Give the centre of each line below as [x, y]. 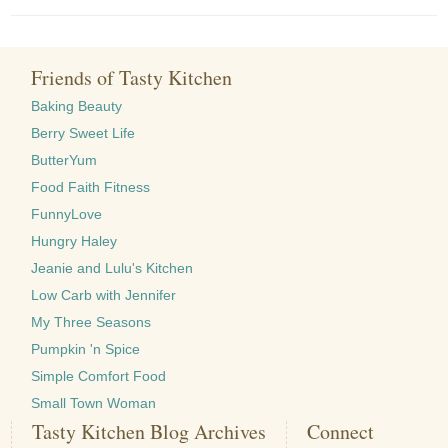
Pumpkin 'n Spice [86, 348]
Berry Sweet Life [83, 132]
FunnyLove [67, 213]
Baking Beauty [77, 105]
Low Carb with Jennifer [104, 294]
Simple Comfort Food [99, 375]
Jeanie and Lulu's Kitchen [112, 267]
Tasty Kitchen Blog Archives [149, 431]
